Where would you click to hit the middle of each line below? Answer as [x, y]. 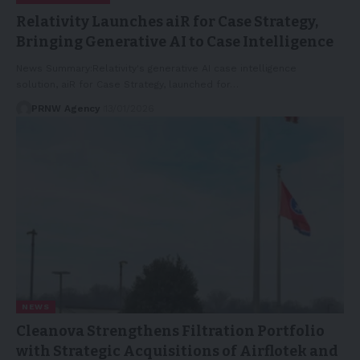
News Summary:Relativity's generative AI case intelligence [156, 68]
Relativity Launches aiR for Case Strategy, [167, 21]
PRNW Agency [65, 108]
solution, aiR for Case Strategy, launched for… [127, 84]
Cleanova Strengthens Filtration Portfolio [170, 331]
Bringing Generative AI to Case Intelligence [175, 41]
